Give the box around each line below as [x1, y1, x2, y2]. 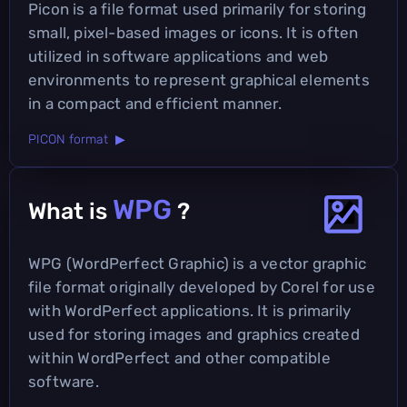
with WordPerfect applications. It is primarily [28, 301, 352, 320]
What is [28, 197, 113, 224]
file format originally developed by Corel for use [28, 277, 375, 296]
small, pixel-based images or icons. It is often [28, 23, 359, 42]
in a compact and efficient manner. [28, 94, 282, 113]
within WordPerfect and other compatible [28, 348, 331, 367]
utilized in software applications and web [28, 46, 329, 65]
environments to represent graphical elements [28, 70, 370, 89]
